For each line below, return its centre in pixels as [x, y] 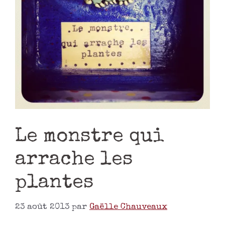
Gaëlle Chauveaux [128, 207]
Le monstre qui [89, 138]
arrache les [74, 161]
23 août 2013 [42, 207]
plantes [54, 184]
